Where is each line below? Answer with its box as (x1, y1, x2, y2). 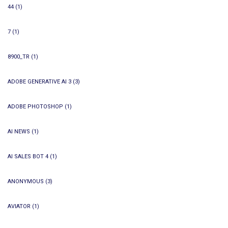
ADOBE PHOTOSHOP (8, 103, 63, 110)
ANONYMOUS (8, 178, 44, 185)
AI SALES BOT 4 (8, 153, 48, 160)
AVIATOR (8, 203, 31, 210)
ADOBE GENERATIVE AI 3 (8, 78, 71, 85)
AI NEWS (8, 128, 30, 135)
